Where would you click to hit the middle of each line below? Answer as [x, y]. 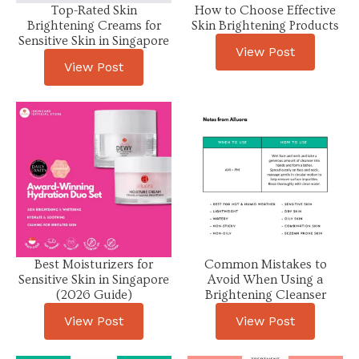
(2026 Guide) [94, 294]
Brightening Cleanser [265, 294]
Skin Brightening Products [265, 25]
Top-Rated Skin [94, 10]
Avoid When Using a [265, 279]
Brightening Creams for [94, 25]
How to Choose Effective [265, 10]
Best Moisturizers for [94, 264]
